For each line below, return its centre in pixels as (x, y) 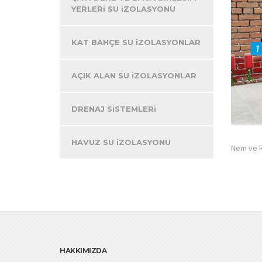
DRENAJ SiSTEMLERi (114, 109)
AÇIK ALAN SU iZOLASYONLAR (134, 75)
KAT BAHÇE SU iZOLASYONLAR (136, 42)
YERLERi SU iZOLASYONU (123, 9)
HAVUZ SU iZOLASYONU (121, 142)
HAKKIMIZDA (83, 251)
